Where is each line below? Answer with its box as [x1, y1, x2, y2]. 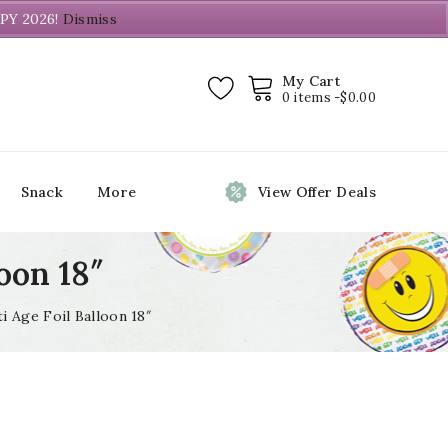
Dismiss [62, 10, 117, 28]
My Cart [281, 71, 340, 90]
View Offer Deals [258, 183, 376, 201]
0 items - [281, 88, 341, 106]
